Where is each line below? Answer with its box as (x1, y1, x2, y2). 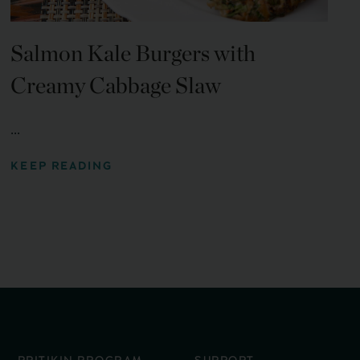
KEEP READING (10, 157, 113, 175)
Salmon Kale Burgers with (10, 39, 256, 67)
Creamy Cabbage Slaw (10, 72, 222, 100)
